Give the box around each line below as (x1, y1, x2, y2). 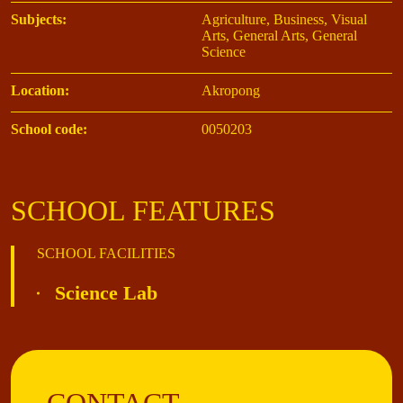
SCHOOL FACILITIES (37, 246, 175, 262)
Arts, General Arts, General (201, 28, 357, 44)
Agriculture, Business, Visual (201, 12, 367, 28)
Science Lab (55, 282, 157, 305)
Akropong (201, 83, 260, 99)
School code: (11, 121, 87, 138)
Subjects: (11, 12, 67, 28)
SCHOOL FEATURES (11, 194, 275, 228)
